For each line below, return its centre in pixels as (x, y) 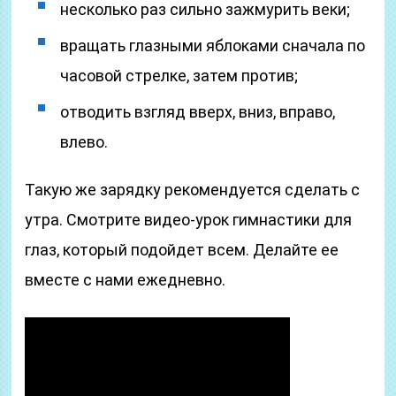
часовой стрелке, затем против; (179, 76)
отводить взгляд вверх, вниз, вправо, (198, 112)
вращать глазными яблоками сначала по (213, 46)
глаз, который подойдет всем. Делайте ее (182, 250)
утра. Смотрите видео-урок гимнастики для (189, 220)
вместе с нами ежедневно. (126, 280)
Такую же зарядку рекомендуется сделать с (193, 190)
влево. (84, 142)
